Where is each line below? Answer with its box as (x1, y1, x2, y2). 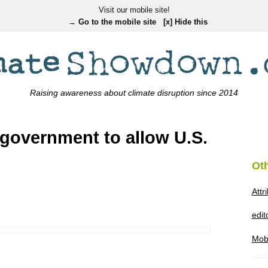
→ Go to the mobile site (68, 17, 156, 26)
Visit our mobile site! (98, 5, 170, 14)
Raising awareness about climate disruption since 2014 (30, 87, 238, 98)
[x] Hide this (163, 17, 208, 26)
